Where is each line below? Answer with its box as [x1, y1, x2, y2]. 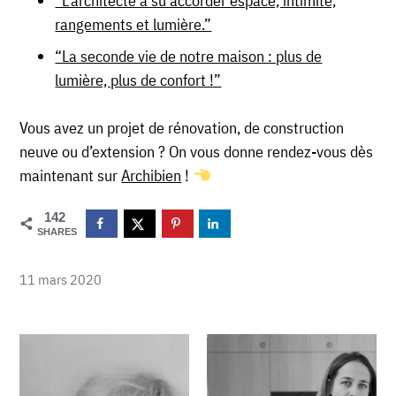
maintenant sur [19, 165, 122, 187]
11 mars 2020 [19, 270, 103, 289]
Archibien [121, 165, 182, 187]
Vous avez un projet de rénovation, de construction [19, 118, 345, 139]
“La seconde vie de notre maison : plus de [55, 46, 323, 67]
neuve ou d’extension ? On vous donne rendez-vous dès [19, 141, 374, 163]
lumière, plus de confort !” [55, 70, 222, 91]
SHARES [37, 226, 78, 238]
